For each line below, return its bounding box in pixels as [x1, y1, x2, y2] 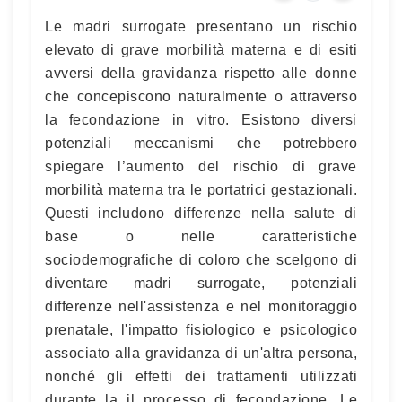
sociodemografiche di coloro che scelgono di [45, 251, 357, 267]
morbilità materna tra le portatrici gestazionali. [45, 181, 357, 197]
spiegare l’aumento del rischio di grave [45, 158, 357, 174]
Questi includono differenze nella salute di [45, 205, 357, 221]
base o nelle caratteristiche [45, 228, 357, 244]
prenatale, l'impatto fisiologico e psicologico [45, 321, 357, 337]
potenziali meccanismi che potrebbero [45, 135, 357, 151]
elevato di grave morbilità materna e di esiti [45, 41, 357, 57]
